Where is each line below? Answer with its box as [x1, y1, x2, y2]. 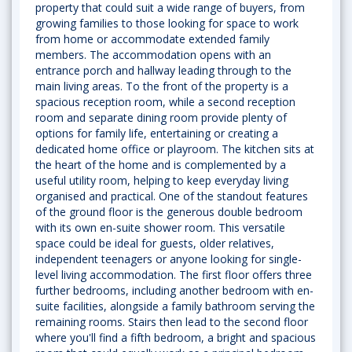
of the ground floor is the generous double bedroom [35, 204, 302, 219]
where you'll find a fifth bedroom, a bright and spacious [35, 330, 316, 345]
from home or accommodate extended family [35, 31, 269, 46]
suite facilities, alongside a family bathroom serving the [35, 299, 315, 313]
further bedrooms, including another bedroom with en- [35, 283, 313, 298]
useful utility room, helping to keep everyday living [35, 173, 288, 188]
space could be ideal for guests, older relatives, [35, 236, 274, 251]
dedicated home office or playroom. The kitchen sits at [35, 141, 314, 156]
